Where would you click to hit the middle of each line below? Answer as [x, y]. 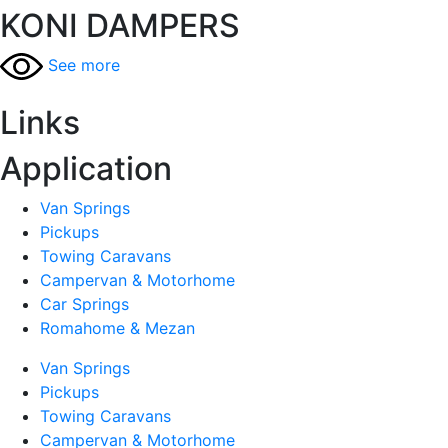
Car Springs [84, 304]
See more [84, 64]
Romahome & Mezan [117, 328]
